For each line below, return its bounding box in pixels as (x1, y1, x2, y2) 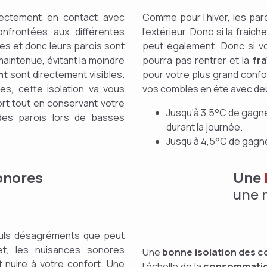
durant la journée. (166, 120, 243, 133)
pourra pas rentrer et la (142, 54, 253, 67)
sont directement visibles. (8, 68, 125, 81)
